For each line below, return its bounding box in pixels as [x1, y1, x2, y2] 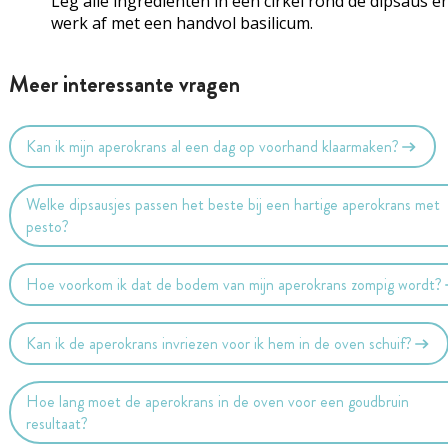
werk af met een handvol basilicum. [50, 12, 313, 34]
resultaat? [26, 411, 89, 435]
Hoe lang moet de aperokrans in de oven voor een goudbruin [26, 389, 410, 413]
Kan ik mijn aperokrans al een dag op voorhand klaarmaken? [26, 134, 400, 158]
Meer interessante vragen [8, 68, 240, 101]
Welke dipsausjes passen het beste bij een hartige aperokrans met [26, 192, 441, 216]
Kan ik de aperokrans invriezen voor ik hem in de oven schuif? [26, 331, 413, 355]
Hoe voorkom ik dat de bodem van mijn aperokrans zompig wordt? [26, 272, 443, 296]
